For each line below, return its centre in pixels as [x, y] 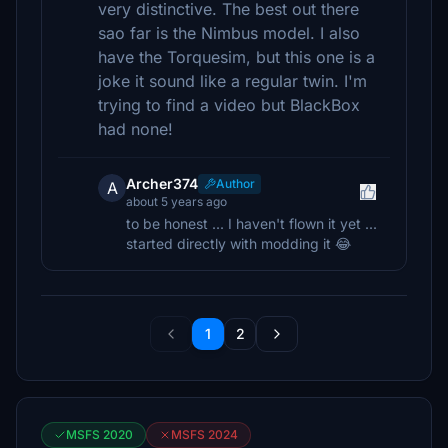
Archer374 [162, 183]
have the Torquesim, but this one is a [236, 57]
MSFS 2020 [99, 434]
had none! [135, 129]
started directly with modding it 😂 [238, 243]
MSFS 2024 [204, 434]
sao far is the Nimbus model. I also [229, 33]
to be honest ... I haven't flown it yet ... [251, 223]
